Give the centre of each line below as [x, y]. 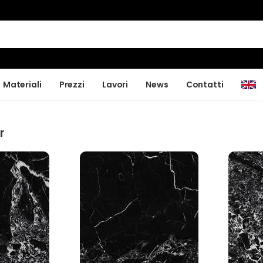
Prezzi [72, 84]
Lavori [115, 84]
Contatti [205, 84]
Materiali [22, 84]
